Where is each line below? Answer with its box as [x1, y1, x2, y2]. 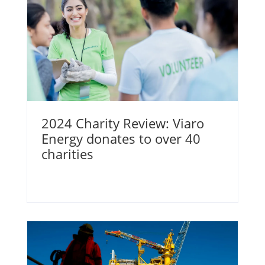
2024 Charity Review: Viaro [41, 114, 204, 132]
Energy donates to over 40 [41, 129, 201, 147]
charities [41, 144, 93, 163]
